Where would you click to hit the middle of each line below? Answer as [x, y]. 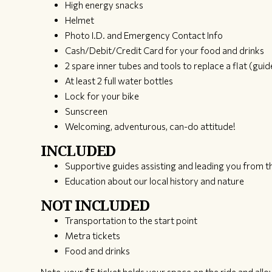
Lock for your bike [102, 96]
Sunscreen [87, 111]
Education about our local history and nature [155, 181]
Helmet [80, 20]
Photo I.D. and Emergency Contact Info [144, 36]
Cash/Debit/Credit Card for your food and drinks [165, 51]
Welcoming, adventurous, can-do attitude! [151, 127]
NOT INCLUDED [95, 206]
